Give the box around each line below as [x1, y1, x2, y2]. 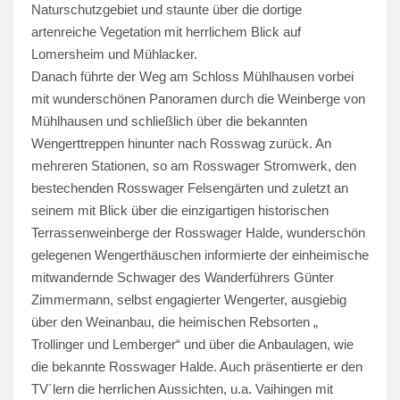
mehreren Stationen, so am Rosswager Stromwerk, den [31, 158, 356, 173]
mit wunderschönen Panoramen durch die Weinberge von [31, 91, 365, 106]
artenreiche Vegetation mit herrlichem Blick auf [31, 24, 301, 39]
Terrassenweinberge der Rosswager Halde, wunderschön [31, 225, 365, 240]
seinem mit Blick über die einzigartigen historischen [31, 203, 329, 218]
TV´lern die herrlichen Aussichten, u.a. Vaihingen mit [31, 381, 333, 396]
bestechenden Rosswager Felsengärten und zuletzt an [31, 180, 348, 196]
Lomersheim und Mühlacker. [31, 46, 197, 62]
